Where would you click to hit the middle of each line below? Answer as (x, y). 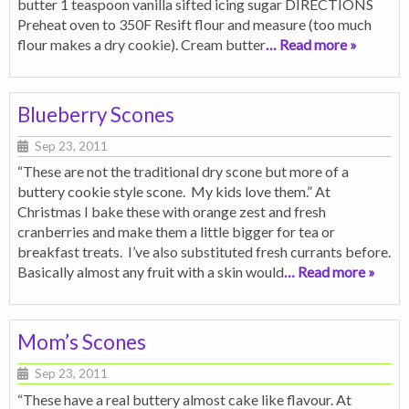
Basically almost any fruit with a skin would (151, 272)
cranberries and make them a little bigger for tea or (176, 232)
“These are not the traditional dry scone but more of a (183, 172)
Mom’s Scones (82, 342)
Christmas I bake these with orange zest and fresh (172, 212)
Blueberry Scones (96, 114)
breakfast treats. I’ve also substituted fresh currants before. (204, 252)
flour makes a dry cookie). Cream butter (142, 44)
